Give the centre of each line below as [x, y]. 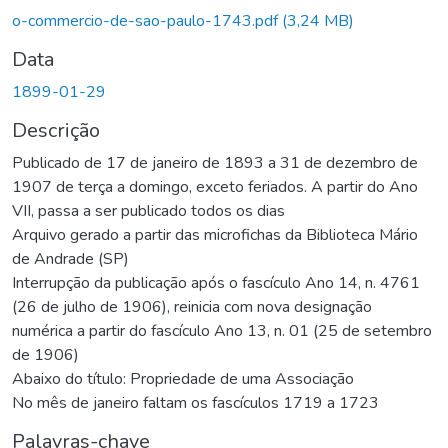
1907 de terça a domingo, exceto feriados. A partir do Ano [215, 186]
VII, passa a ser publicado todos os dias [148, 210]
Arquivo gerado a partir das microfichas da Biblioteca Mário [215, 234]
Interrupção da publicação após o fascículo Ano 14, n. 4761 [216, 282]
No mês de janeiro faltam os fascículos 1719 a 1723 [195, 402]
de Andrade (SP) [70, 258]
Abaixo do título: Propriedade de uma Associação [183, 378]
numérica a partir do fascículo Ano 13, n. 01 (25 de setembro [222, 330]
